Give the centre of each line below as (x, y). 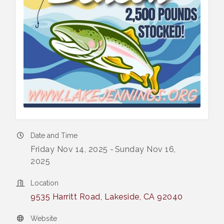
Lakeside (122, 197)
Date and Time (54, 136)
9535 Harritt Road (65, 197)
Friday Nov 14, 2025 (69, 149)
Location (44, 183)
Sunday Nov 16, (145, 149)
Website (44, 219)
